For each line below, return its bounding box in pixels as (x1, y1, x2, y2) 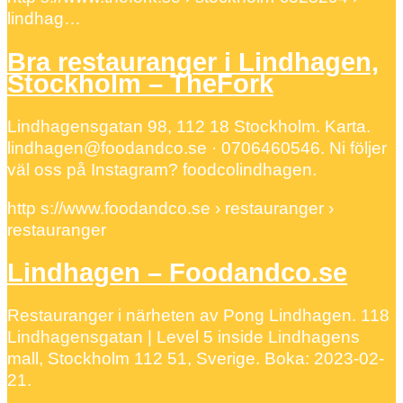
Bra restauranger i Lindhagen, (7, 48, 379, 77)
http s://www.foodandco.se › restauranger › (7, 198, 334, 218)
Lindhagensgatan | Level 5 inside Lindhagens (7, 327, 360, 347)
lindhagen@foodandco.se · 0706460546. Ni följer (7, 138, 387, 157)
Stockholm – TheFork (7, 69, 273, 99)
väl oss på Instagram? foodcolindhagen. (7, 159, 317, 179)
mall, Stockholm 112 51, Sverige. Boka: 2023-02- (7, 349, 384, 369)
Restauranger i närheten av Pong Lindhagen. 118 (7, 306, 390, 326)
